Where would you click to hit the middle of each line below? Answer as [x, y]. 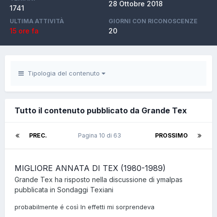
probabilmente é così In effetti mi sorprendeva [85, 207]
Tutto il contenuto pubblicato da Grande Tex [101, 110]
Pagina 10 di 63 [101, 135]
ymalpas [170, 179]
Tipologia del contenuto [63, 73]
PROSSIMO [171, 135]
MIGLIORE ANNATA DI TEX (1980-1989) [90, 168]
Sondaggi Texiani [85, 190]
